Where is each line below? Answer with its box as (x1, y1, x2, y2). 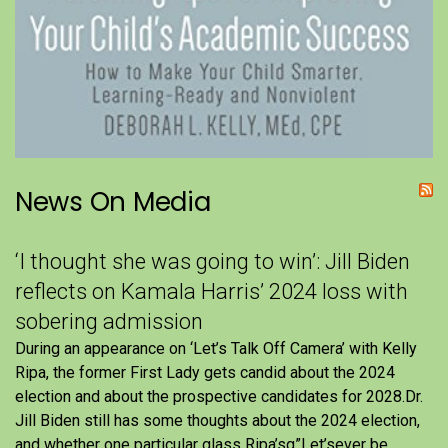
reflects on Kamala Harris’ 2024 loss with (15, 279, 408, 305)
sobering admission (15, 309, 203, 335)
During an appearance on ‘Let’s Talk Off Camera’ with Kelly (15, 339, 417, 359)
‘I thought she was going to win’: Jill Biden (15, 249, 410, 275)
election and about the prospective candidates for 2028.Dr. (15, 387, 423, 407)
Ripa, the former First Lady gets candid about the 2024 (15, 363, 395, 383)
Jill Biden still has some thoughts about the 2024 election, (15, 411, 420, 431)
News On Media (15, 184, 211, 221)
